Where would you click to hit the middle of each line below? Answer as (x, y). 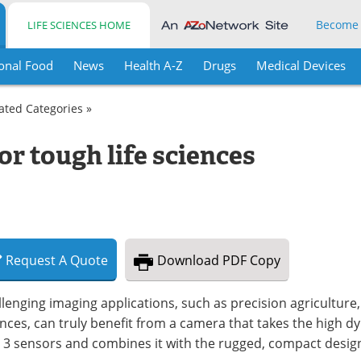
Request (31, 260)
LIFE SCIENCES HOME (79, 25)
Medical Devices (301, 65)
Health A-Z (153, 65)
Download (188, 260)
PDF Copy (251, 260)
